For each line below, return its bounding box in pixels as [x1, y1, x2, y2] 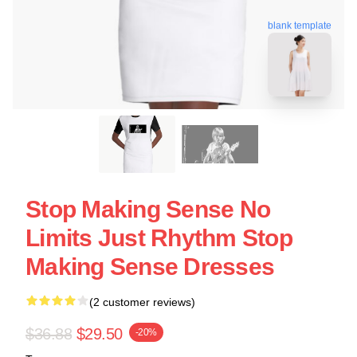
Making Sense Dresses [25, 253, 274, 280]
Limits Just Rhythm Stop [25, 225, 292, 251]
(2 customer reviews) [89, 296, 195, 308]
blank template [268, 18, 331, 29]
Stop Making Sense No [25, 196, 270, 222]
